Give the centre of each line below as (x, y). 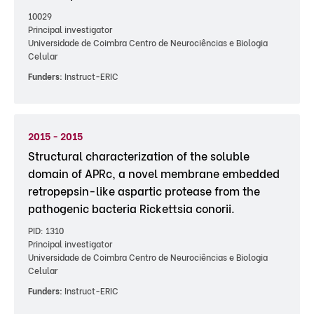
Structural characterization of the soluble (139, 155)
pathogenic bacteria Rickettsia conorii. (131, 208)
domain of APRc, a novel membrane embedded (154, 173)
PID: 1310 (46, 230)
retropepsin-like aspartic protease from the (144, 190)
